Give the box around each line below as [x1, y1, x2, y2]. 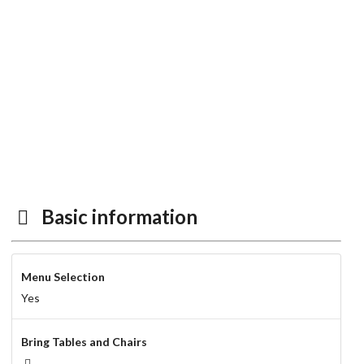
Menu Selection [20, 269, 105, 284]
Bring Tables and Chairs [20, 334, 147, 349]
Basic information [37, 205, 197, 229]
